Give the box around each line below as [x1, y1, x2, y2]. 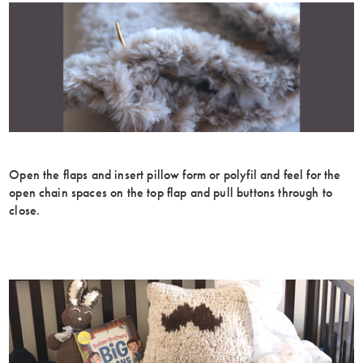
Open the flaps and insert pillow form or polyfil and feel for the [9, 165, 341, 183]
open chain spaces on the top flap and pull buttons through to [9, 183, 332, 201]
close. [9, 201, 41, 219]
